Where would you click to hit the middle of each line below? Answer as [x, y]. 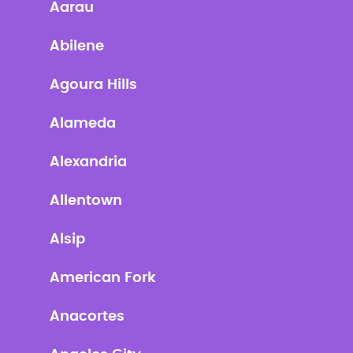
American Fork [102, 278]
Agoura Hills [93, 85]
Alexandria [88, 162]
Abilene [76, 46]
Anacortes [87, 317]
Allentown [85, 201]
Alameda [82, 124]
